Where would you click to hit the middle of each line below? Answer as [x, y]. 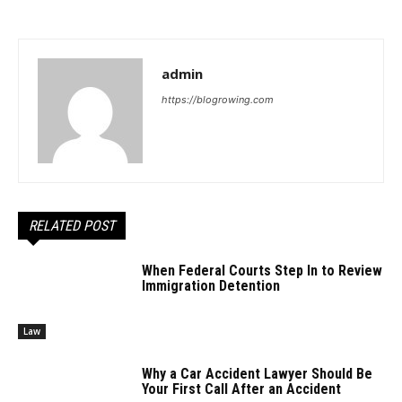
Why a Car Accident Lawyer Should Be [258, 374]
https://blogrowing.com [218, 99]
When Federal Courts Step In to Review [262, 270]
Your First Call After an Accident [242, 389]
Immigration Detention [211, 285]
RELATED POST [72, 225]
